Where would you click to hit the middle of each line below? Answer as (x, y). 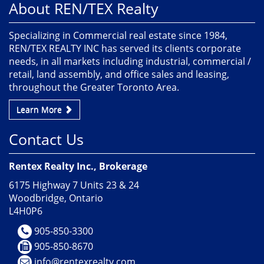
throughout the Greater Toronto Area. (94, 87)
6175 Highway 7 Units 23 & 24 (74, 185)
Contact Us (46, 139)
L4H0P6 (26, 211)
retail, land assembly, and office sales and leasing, (119, 74)
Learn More (40, 109)
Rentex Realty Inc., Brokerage (78, 166)
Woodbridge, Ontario (56, 198)
